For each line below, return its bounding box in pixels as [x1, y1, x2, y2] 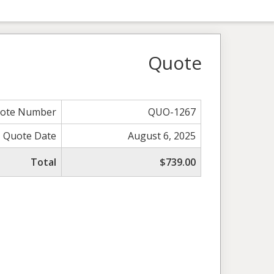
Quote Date [3, 128, 57, 143]
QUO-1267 [148, 105, 196, 119]
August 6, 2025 [128, 128, 196, 143]
